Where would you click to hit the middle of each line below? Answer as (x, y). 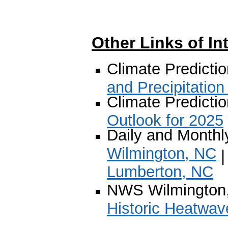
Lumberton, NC (160, 172)
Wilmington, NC (162, 153)
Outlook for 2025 (165, 118)
